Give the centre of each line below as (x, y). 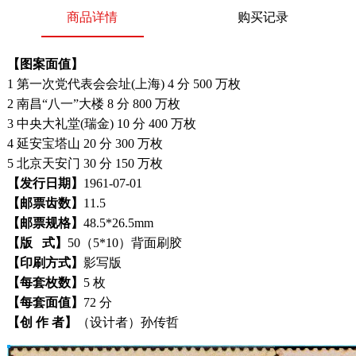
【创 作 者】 (42, 322)
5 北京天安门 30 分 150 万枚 (88, 163)
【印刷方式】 (45, 263)
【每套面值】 (45, 302)
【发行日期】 (45, 183)
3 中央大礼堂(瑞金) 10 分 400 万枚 (101, 124)
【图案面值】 (45, 64)
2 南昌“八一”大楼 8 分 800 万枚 (93, 104)
